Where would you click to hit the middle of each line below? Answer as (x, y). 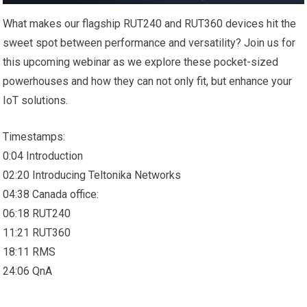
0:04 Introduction (43, 156)
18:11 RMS (29, 252)
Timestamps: (34, 137)
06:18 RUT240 (37, 214)
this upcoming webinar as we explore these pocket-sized (141, 62)
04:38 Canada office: (51, 195)
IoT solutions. (36, 101)
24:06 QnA (28, 271)
